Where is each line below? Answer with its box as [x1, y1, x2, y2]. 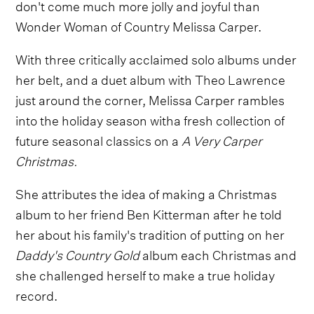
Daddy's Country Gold [15, 243, 140, 264]
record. [15, 284, 58, 305]
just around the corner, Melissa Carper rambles [15, 88, 285, 109]
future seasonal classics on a [15, 129, 182, 150]
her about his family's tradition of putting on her [15, 223, 285, 244]
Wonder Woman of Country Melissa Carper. [15, 15, 262, 36]
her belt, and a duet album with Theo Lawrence [15, 68, 286, 89]
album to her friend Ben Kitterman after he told [15, 203, 282, 224]
